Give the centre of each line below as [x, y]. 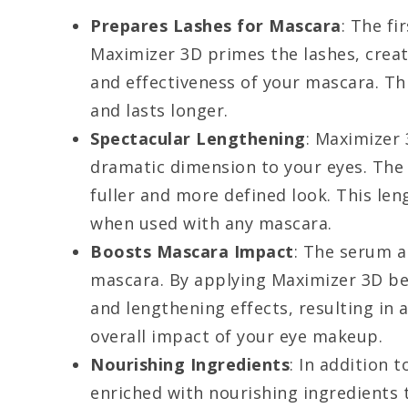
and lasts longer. [159, 111]
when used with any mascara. [211, 224]
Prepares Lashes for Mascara [216, 26]
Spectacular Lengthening [198, 139]
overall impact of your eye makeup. [236, 337]
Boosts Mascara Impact [192, 252]
